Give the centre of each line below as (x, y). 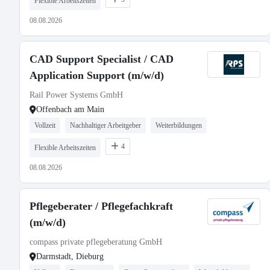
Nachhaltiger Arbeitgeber (105, 125)
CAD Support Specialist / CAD (102, 59)
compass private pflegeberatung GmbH (96, 242)
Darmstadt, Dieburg (70, 256)
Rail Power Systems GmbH (76, 95)
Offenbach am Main (70, 109)
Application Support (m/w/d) (97, 75)
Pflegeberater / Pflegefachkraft (101, 206)
